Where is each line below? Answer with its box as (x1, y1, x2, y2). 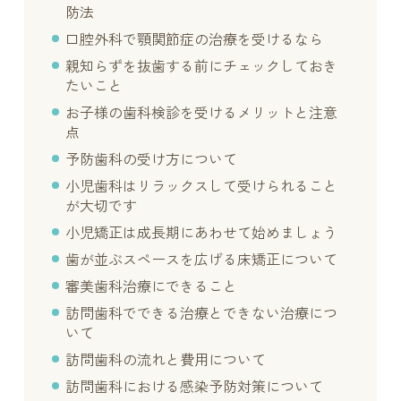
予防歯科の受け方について (65, 150, 238, 168)
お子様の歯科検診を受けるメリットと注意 (65, 104, 338, 122)
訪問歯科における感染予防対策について (65, 378, 324, 396)
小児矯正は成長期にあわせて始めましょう (65, 224, 338, 242)
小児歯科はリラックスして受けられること (65, 177, 338, 195)
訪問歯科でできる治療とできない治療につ (65, 304, 338, 322)
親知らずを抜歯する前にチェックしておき (65, 57, 338, 75)
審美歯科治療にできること (65, 277, 238, 295)
